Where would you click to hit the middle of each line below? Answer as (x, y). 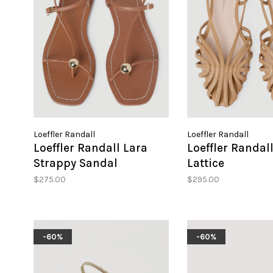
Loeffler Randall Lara (90, 148)
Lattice (205, 164)
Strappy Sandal (76, 164)
